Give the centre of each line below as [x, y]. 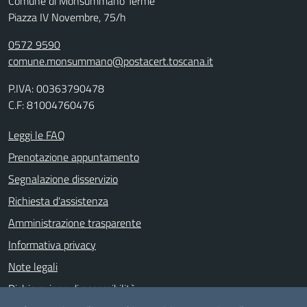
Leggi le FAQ [37, 135]
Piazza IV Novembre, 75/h [67, 17]
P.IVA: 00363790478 [56, 88]
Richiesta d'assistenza [58, 201]
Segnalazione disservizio [63, 179]
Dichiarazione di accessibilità [72, 288]
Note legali [33, 267]
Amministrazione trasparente [75, 223]
